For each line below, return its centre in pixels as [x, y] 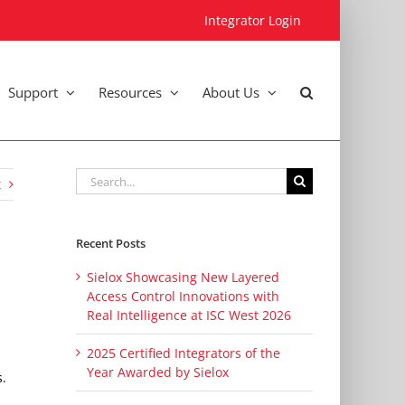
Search [95, 177]
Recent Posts [110, 243]
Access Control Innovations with [183, 297]
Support [33, 92]
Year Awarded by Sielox [157, 372]
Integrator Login [253, 20]
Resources [130, 92]
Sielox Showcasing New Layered [183, 278]
